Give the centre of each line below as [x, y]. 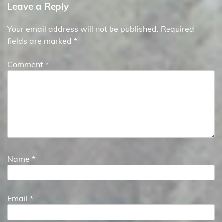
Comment [26, 65]
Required [177, 29]
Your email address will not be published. [83, 29]
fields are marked [41, 41]
